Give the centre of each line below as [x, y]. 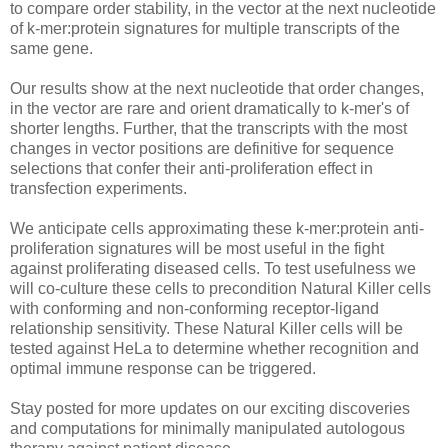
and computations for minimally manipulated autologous [207, 428]
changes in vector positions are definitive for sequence [202, 148]
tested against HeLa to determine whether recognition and [214, 348]
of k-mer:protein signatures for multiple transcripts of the [205, 28]
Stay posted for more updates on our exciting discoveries [210, 408]
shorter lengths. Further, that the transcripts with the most [208, 128]
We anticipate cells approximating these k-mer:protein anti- [217, 228]
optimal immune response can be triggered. [163, 368]
